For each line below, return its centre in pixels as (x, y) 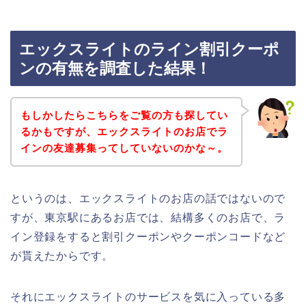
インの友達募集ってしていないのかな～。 (124, 148)
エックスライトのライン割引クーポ (149, 50)
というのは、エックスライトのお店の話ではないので (148, 198)
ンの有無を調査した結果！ (115, 69)
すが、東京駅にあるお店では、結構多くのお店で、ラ (148, 217)
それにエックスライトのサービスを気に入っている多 (148, 296)
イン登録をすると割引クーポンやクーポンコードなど (148, 236)
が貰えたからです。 (62, 255)
